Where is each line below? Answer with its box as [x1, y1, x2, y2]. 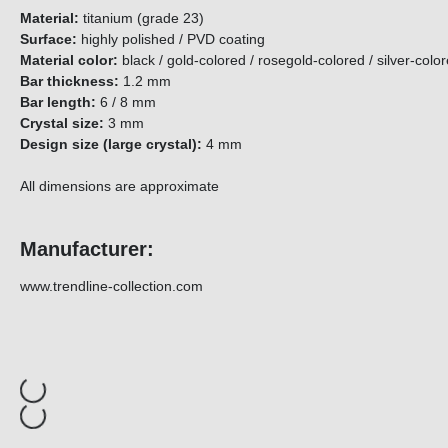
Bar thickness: [20, 73, 119, 90]
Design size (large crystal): [20, 136, 206, 153]
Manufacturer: [20, 238, 154, 261]
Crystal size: [20, 115, 104, 132]
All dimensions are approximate [20, 178, 219, 195]
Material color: [20, 52, 118, 69]
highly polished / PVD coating [77, 31, 289, 48]
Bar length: [20, 94, 100, 111]
